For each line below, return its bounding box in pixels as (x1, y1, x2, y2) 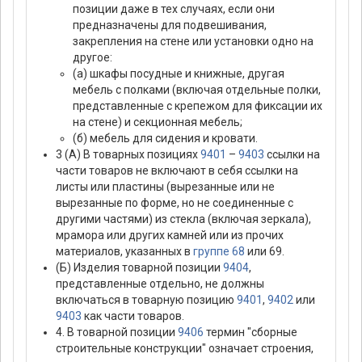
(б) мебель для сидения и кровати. (73, 132, 258, 145)
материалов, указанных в (56, 245, 193, 259)
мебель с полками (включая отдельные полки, (73, 83, 321, 97)
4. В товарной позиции (56, 326, 178, 339)
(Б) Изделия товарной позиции (56, 261, 223, 275)
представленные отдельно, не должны (56, 277, 264, 291)
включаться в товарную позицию (56, 293, 237, 307)
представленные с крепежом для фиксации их (73, 99, 322, 113)
